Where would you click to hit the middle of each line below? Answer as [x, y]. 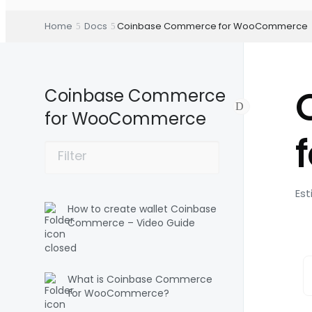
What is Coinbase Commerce [140, 279]
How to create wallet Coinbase [142, 209]
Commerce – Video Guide [131, 223]
